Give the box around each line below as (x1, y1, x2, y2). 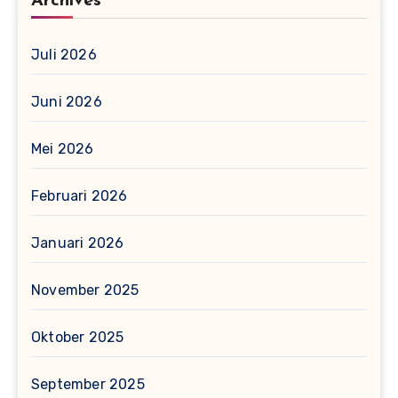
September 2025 (31, 375, 145, 393)
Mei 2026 (31, 139, 94, 157)
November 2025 (31, 281, 139, 298)
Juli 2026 (31, 45, 97, 63)
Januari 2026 (31, 234, 124, 251)
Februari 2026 (31, 187, 128, 204)
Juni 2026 (31, 92, 102, 110)
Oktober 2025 (31, 328, 124, 346)
